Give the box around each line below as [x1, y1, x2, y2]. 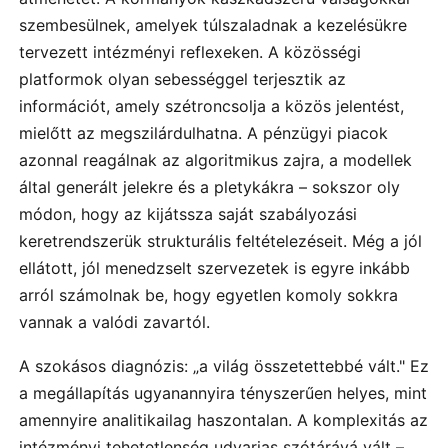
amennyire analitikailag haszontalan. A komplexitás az [19, 410, 428, 431]
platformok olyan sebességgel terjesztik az [19, 69, 346, 90]
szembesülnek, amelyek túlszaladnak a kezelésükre [19, 15, 407, 36]
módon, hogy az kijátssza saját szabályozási [19, 204, 357, 225]
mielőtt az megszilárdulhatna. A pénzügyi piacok [19, 123, 388, 144]
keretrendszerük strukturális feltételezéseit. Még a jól [19, 231, 422, 252]
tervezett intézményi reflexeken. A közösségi [19, 42, 361, 63]
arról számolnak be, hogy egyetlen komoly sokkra [19, 285, 398, 306]
